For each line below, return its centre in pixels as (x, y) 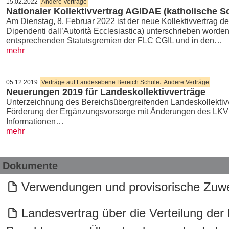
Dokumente (30, 166)
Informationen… (35, 121)
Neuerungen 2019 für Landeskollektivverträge (106, 92)
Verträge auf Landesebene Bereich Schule (100, 82)
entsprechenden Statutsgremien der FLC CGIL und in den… (114, 41)
